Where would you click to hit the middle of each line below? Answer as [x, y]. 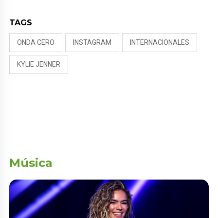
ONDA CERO [36, 43]
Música [31, 163]
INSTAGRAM [92, 43]
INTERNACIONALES [160, 43]
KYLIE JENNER [39, 64]
